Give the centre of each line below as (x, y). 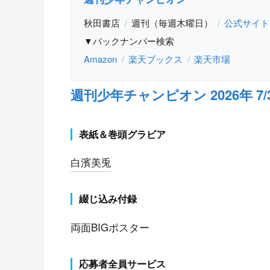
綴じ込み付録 (108, 199)
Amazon (100, 59)
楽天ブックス (155, 59)
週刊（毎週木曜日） (172, 23)
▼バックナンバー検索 (129, 41)
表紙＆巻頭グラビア (123, 134)
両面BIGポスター (110, 227)
